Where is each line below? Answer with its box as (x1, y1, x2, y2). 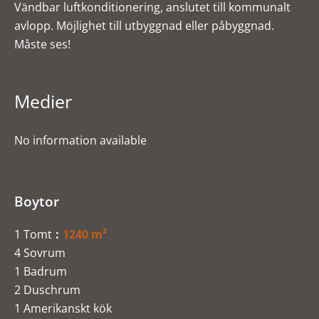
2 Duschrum (14, 282, 80, 298)
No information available (14, 132, 147, 148)
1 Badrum (14, 263, 67, 279)
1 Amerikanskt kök (14, 300, 112, 316)
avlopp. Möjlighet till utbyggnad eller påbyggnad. (14, 18, 274, 33)
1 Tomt (14, 226, 52, 242)
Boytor (14, 192, 59, 210)
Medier (14, 89, 72, 113)
